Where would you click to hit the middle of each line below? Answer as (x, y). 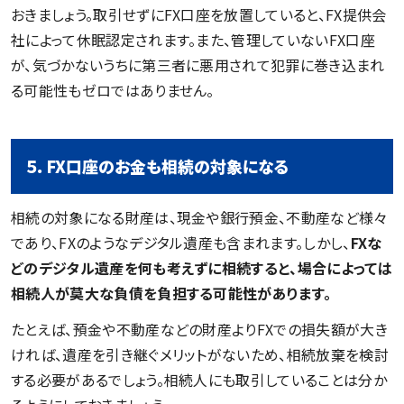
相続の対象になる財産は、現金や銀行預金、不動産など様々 (199, 217)
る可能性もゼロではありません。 (113, 90)
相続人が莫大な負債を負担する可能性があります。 (171, 293)
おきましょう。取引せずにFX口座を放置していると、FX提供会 (199, 14)
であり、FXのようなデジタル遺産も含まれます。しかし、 (181, 242)
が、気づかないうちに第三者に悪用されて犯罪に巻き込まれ (198, 64)
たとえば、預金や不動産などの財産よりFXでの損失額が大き (199, 329)
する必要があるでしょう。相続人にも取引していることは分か (199, 379)
